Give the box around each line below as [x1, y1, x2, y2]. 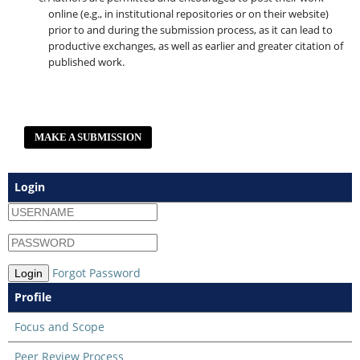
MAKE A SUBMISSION [35, 131, 142, 144]
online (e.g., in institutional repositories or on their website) [47, 6, 329, 22]
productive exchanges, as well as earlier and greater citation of [47, 39, 343, 54]
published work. [47, 55, 125, 70]
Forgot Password [51, 265, 141, 281]
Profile [14, 289, 51, 305]
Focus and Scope [14, 319, 104, 335]
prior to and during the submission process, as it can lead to [47, 22, 333, 38]
